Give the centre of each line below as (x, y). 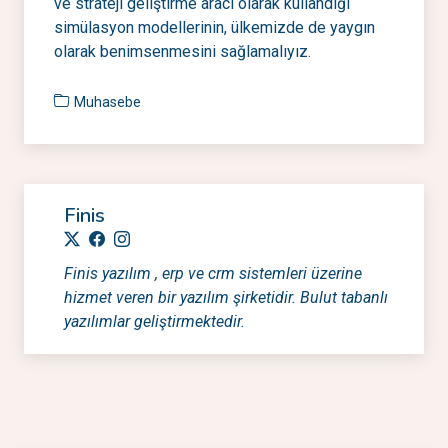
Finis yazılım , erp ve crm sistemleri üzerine (213, 273)
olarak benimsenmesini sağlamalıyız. (182, 51)
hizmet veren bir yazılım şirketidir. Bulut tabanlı (226, 297)
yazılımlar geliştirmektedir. (154, 321)
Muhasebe (107, 102)
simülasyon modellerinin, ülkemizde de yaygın (214, 27)
